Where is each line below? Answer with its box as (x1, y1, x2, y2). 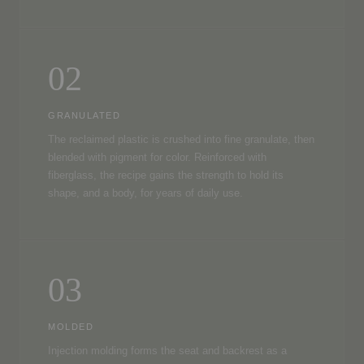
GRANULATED (48, 110, 121, 120)
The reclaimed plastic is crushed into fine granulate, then (48, 133, 314, 145)
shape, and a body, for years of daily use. (48, 187, 243, 199)
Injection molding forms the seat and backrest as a (48, 344, 287, 357)
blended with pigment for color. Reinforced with (48, 151, 266, 163)
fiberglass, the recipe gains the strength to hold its (48, 169, 284, 181)
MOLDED (48, 321, 94, 331)
